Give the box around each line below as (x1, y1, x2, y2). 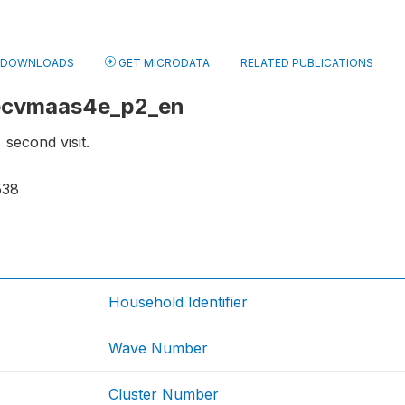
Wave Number (108, 339, 209, 358)
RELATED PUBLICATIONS (240, 55, 373, 70)
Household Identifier (108, 293, 249, 312)
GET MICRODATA (116, 55, 210, 70)
